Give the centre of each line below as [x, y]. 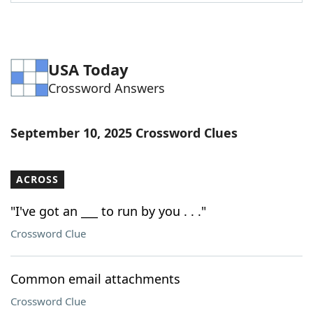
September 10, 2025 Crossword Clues [124, 133]
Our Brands [69, 94]
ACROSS [37, 179]
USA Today [88, 69]
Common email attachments [95, 279]
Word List [65, 17]
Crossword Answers [107, 88]
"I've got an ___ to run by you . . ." [108, 211]
